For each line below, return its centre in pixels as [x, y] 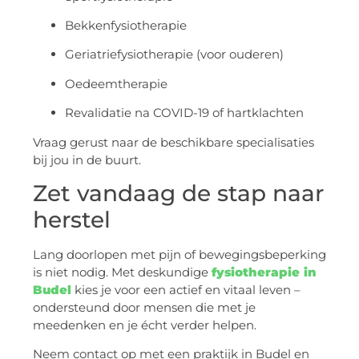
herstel [72, 220]
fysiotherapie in [264, 272]
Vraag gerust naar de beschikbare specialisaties [173, 142]
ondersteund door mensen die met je [144, 308]
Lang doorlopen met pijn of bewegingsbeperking [179, 255]
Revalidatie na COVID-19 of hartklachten [184, 113]
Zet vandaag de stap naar [178, 194]
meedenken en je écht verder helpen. [145, 325]
